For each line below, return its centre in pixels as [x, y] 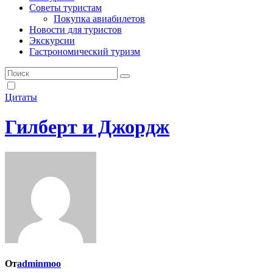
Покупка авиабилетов [99, 18]
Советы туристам [66, 7]
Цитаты [21, 97]
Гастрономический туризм [85, 51]
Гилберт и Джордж [87, 127]
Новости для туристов [76, 29]
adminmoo [39, 263]
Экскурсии [52, 40]
